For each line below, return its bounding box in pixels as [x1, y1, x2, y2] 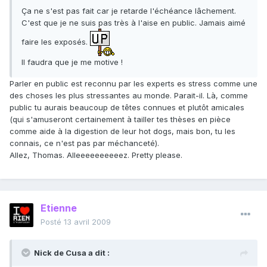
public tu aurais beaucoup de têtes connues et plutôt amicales [10, 103, 244, 113]
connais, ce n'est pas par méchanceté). [10, 138, 159, 148]
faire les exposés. [21, 36, 90, 46]
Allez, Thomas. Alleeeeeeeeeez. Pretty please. [10, 150, 182, 160]
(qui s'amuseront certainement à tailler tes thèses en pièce [10, 114, 231, 125]
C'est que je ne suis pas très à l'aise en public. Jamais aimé [21, 18, 246, 28]
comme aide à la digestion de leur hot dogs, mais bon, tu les [10, 126, 235, 136]
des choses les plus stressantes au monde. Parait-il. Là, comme [10, 91, 248, 101]
